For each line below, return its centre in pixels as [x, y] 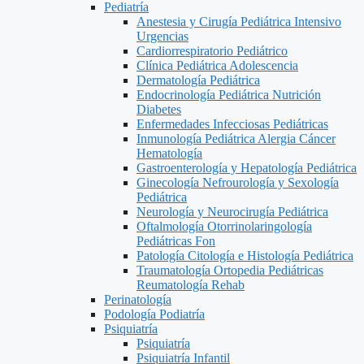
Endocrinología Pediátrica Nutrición [229, 95]
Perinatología [138, 299]
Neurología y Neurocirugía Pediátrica [232, 212]
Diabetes [159, 109]
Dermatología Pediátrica [198, 80]
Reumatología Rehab [191, 285]
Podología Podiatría [154, 314]
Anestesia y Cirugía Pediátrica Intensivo [239, 22]
